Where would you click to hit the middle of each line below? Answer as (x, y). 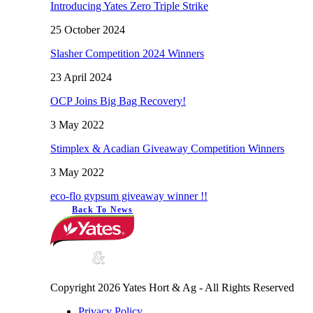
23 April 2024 (81, 77)
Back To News (103, 209)
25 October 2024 (88, 29)
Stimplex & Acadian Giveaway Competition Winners (167, 148)
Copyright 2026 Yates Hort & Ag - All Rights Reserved (172, 287)
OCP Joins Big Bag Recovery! (118, 101)
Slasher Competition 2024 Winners (127, 53)
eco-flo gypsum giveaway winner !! (129, 196)
